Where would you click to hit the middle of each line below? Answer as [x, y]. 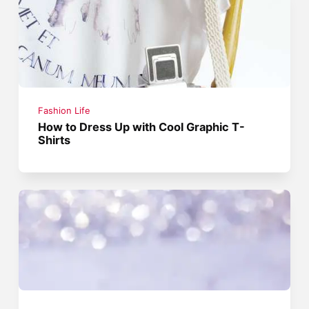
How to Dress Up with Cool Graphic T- [142, 127]
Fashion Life [64, 111]
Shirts [54, 140]
